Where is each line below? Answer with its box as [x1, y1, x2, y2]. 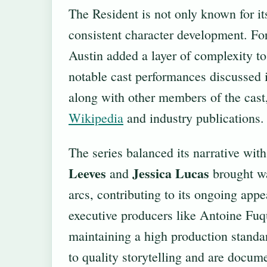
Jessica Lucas [132, 163, 209, 184]
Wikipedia [69, 109, 123, 127]
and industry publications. [123, 109, 264, 127]
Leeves [69, 163, 106, 184]
